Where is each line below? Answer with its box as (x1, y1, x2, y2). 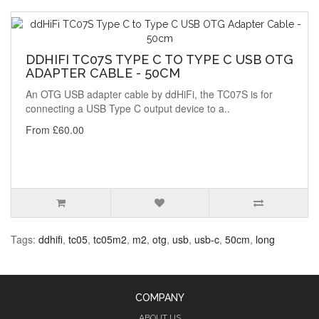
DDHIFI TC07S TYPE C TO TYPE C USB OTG (26, 52, 293, 68)
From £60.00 (26, 122, 84, 137)
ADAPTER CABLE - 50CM (26, 66, 180, 81)
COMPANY (135, 292, 184, 304)
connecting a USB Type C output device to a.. (26, 101, 230, 116)
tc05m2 (93, 232, 127, 247)
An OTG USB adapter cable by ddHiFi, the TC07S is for (26, 87, 273, 102)
